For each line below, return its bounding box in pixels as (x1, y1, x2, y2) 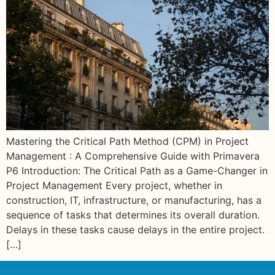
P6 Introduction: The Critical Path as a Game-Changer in (6, 165, 268, 177)
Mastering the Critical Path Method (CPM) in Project (6, 135, 249, 148)
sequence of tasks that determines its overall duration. (6, 209, 260, 222)
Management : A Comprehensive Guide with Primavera (6, 150, 260, 163)
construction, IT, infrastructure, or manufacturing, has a (6, 194, 261, 207)
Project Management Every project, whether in (6, 179, 222, 192)
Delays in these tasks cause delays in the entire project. (6, 223, 265, 236)
